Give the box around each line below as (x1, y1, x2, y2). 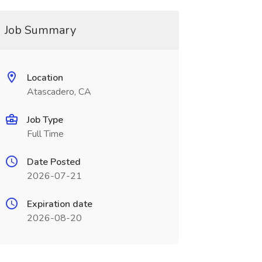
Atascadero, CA (26, 85, 91, 98)
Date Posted (26, 156, 81, 168)
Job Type (26, 113, 63, 126)
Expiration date (26, 198, 92, 211)
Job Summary (4, 22, 76, 38)
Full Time (26, 127, 64, 140)
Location (26, 71, 63, 84)
